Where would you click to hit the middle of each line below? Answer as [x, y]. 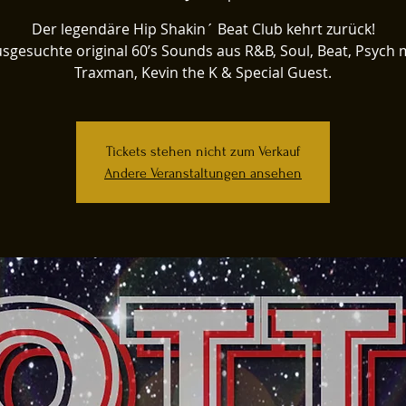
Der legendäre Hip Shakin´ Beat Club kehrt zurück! [203, 29]
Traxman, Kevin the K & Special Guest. [203, 72]
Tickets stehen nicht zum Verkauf [203, 151]
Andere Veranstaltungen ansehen [203, 173]
